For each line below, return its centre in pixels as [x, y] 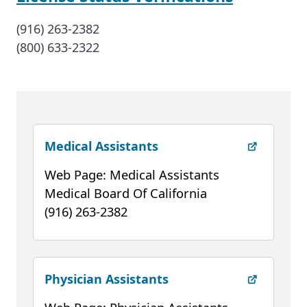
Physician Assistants [107, 279]
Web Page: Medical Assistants [132, 175]
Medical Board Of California [126, 193]
